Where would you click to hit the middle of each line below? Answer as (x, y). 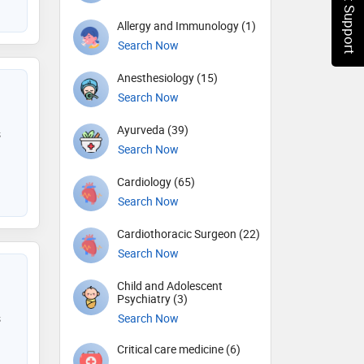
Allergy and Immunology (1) (186, 26)
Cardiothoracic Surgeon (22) (188, 234)
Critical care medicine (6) (179, 349)
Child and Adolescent (170, 286)
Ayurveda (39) (153, 130)
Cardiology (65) (156, 182)
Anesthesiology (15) (167, 78)
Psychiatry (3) (152, 299)
